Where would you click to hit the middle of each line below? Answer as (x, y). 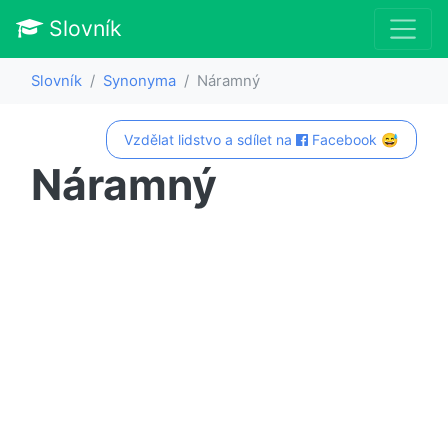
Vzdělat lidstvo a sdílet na (210, 139)
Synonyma (139, 80)
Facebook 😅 (353, 139)
